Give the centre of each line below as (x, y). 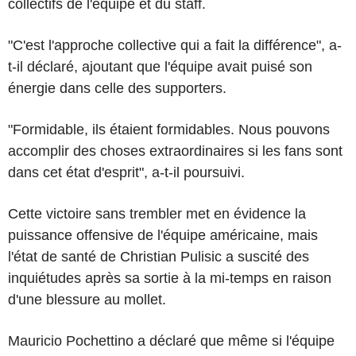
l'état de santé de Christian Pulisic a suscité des (159, 256)
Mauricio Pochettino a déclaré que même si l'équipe (171, 341)
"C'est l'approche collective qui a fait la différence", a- (175, 45)
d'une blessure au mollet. (87, 299)
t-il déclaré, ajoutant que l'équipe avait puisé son (160, 66)
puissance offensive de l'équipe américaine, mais (163, 235)
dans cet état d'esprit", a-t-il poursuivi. (126, 172)
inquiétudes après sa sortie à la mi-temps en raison (170, 278)
